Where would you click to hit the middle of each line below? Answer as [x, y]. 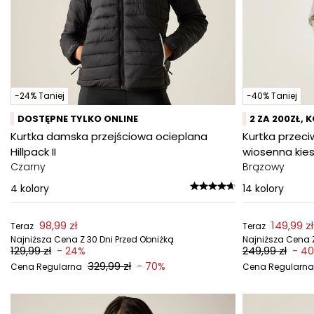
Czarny [28, 167]
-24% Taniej [40, 96]
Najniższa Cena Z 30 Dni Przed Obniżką [92, 239]
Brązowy [264, 167]
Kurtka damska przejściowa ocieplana [109, 136]
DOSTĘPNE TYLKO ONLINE [78, 119]
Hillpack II [33, 152]
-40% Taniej [272, 96]
